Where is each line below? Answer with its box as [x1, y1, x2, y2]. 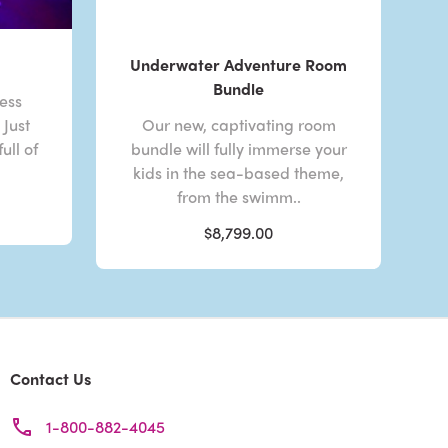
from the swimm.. [176, 185, 301, 209]
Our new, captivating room [141, 113, 336, 137]
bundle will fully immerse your [130, 137, 347, 161]
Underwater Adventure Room [130, 53, 348, 77]
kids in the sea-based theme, [133, 161, 345, 185]
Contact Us [9, 367, 91, 391]
